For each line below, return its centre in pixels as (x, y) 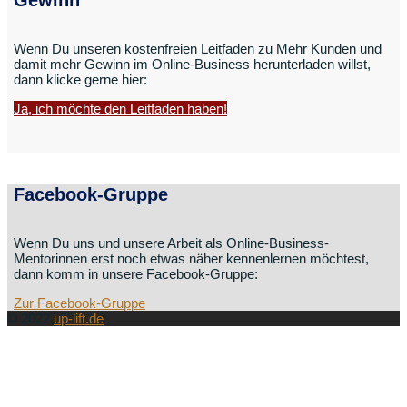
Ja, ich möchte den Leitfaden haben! (120, 109)
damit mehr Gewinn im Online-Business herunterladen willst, (192, 65)
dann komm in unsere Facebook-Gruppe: (136, 274)
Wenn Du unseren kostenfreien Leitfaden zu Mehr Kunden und (198, 49)
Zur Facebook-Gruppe (79, 303)
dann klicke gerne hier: (80, 80)
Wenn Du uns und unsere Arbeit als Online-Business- (171, 243)
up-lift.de (79, 319)
